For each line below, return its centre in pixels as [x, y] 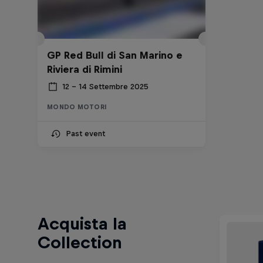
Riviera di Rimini [85, 69]
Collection [80, 242]
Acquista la [82, 224]
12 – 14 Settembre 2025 [105, 87]
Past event [85, 133]
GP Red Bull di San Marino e [115, 55]
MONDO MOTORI [77, 107]
